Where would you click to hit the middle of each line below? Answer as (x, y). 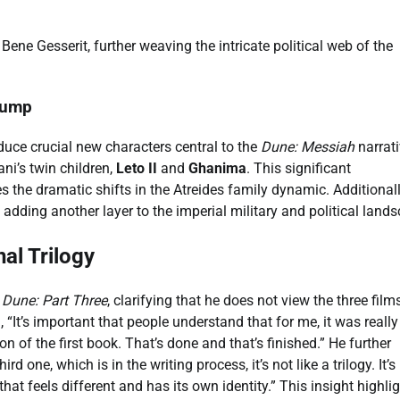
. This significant (299, 169)
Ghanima (217, 169)
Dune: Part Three (54, 300)
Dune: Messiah (308, 147)
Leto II (137, 169)
